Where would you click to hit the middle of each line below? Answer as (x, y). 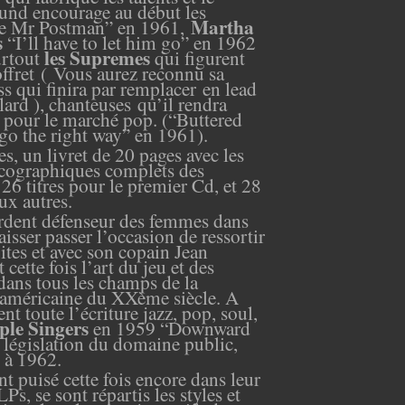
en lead (230, 88)
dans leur (223, 378)
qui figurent (200, 57)
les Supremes (99, 57)
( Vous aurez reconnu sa (132, 72)
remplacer (158, 88)
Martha (222, 26)
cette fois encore (125, 378)
